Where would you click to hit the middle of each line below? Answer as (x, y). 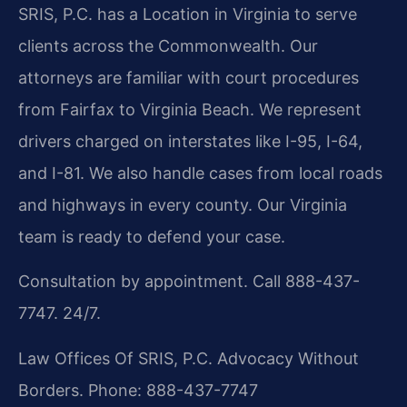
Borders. (51, 390)
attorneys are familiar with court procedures (189, 77)
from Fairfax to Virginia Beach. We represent (190, 109)
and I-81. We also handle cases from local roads (200, 173)
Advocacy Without (286, 358)
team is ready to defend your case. (152, 236)
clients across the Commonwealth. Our (168, 45)
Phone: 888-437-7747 (171, 390)
